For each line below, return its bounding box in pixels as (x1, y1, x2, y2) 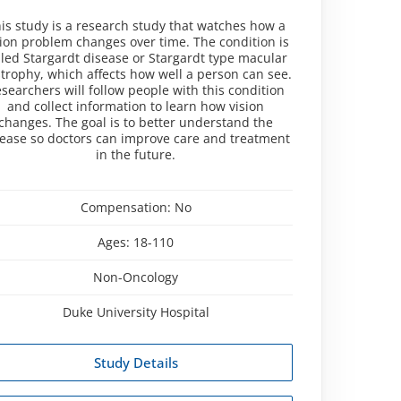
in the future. (96, 145, 176, 163)
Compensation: (80, 198, 175, 216)
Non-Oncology (93, 268, 179, 286)
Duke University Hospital (62, 303, 209, 320)
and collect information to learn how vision (7, 97, 265, 115)
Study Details (93, 353, 178, 371)
